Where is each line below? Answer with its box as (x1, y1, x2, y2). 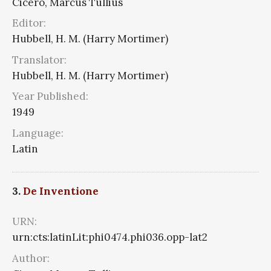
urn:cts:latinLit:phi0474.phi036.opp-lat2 (12, 230, 207, 244)
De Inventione (23, 184, 99, 198)
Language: (12, 126, 64, 140)
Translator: (12, 53, 67, 67)
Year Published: (12, 90, 88, 103)
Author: (12, 251, 50, 265)
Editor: (12, 16, 46, 30)
